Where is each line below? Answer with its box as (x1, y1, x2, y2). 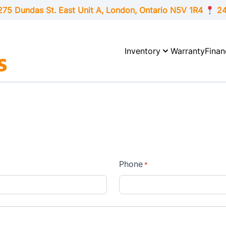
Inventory (125, 46, 160, 56)
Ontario (139, 5, 167, 15)
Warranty (171, 46, 205, 56)
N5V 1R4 (167, 5, 203, 15)
